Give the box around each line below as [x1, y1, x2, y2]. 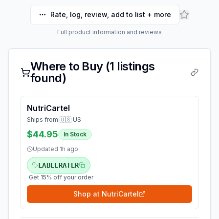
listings [114, 59, 155, 73]
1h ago [60, 145, 78, 153]
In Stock [64, 131, 87, 138]
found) [30, 71, 66, 85]
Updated [33, 145, 60, 153]
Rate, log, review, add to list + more [50, 10, 171, 19]
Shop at [73, 190, 102, 198]
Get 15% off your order [29, 174, 93, 181]
